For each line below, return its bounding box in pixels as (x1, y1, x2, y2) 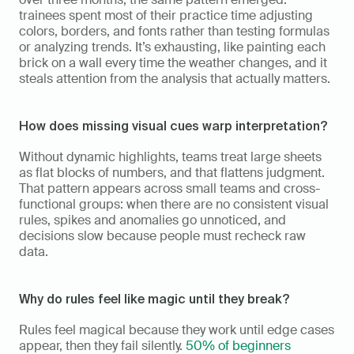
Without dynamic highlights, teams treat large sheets (19, 148, 322, 165)
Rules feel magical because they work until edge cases (19, 321, 334, 338)
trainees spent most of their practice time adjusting (19, 6, 313, 24)
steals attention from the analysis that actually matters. (19, 70, 330, 87)
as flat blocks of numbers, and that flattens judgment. (19, 164, 325, 181)
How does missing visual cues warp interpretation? (19, 118, 327, 133)
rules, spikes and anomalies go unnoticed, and (19, 211, 286, 228)
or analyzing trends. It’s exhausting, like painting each (19, 38, 326, 55)
